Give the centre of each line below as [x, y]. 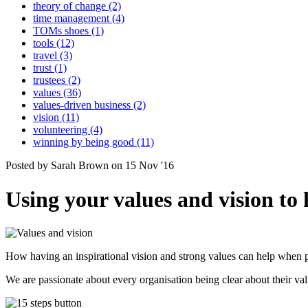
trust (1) [50, 68]
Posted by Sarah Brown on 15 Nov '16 [90, 166]
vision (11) [56, 118]
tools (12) [54, 43]
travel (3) [53, 56]
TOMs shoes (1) [68, 31]
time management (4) [79, 19]
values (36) [57, 93]
